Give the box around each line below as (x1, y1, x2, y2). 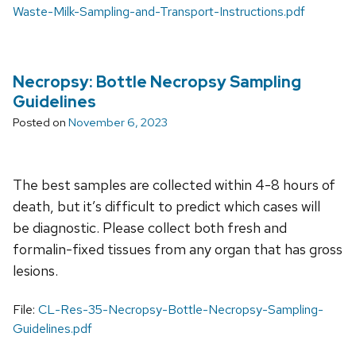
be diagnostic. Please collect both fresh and (13, 218, 287, 237)
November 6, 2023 (68, 114, 168, 130)
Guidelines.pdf (13, 319, 92, 337)
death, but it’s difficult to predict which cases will (13, 196, 320, 215)
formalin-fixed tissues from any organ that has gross (13, 239, 342, 258)
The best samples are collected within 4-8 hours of (13, 175, 335, 194)
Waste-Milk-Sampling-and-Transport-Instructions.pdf (13, 2, 305, 20)
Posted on (13, 114, 68, 130)
